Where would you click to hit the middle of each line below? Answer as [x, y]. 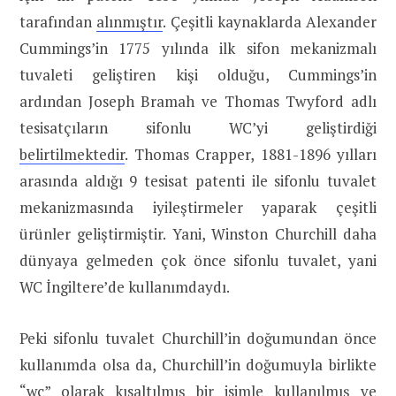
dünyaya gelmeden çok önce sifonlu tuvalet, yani [198, 261]
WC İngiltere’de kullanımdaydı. [125, 287]
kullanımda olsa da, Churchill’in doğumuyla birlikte [198, 365]
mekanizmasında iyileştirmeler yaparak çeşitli [198, 208]
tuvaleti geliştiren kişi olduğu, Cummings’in [198, 75]
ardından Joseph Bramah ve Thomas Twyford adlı [198, 102]
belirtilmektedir [72, 155]
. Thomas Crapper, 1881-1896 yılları [251, 155]
